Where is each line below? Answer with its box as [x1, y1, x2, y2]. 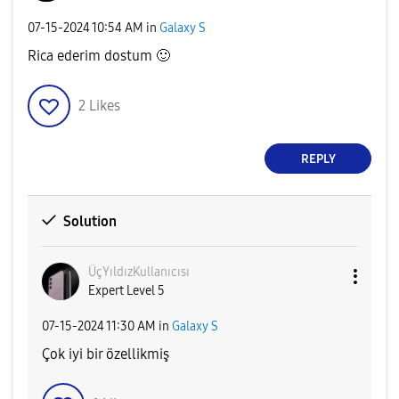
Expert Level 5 [88, 283, 165, 299]
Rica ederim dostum [28, 47, 156, 65]
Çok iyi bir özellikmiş [42, 346, 169, 363]
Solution [62, 213, 117, 231]
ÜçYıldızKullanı [88, 265, 171, 281]
